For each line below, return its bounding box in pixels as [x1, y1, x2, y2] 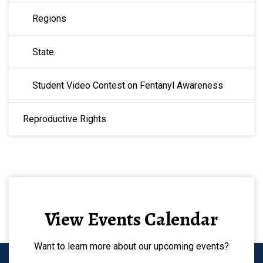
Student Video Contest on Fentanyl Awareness [32, 79, 223, 91]
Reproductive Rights [23, 113, 106, 124]
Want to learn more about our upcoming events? [34, 240, 229, 252]
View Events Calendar [45, 205, 218, 232]
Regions [32, 12, 66, 24]
